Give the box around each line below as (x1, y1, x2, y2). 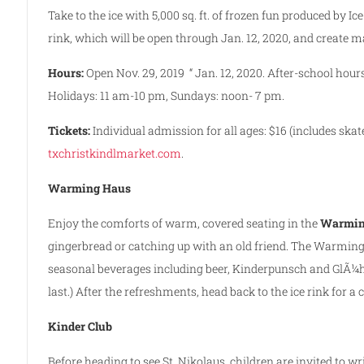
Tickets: (48, 122, 91, 138)
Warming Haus (48, 180, 134, 196)
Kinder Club (48, 318, 113, 334)
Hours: (48, 64, 84, 80)
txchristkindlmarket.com (48, 145, 182, 161)
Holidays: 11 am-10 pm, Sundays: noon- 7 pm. (48, 87, 285, 103)
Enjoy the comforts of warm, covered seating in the (48, 214, 321, 231)
